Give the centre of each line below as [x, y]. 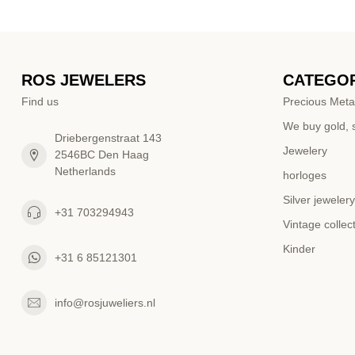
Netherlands [85, 172]
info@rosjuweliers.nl [105, 302]
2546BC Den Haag [102, 155]
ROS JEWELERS [84, 80]
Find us [40, 102]
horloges [305, 176]
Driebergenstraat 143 [108, 138]
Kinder [299, 249]
